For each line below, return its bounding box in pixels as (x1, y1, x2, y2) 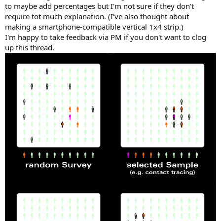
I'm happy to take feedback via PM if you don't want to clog (5, 32, 206, 42)
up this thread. (5, 42, 54, 52)
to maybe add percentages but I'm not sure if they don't (5, 1, 194, 11)
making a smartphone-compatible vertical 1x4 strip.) (5, 22, 184, 32)
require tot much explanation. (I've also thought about (5, 11, 189, 21)
